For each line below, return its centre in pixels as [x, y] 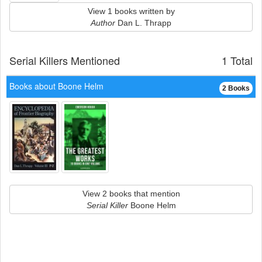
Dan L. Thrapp [143, 23]
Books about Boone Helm [56, 86]
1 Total [237, 60]
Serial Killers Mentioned [65, 60]
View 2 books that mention [131, 194]
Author [103, 23]
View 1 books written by [131, 11]
